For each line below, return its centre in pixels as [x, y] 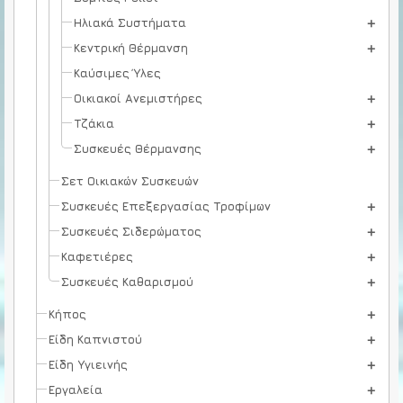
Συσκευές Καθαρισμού [127, 281]
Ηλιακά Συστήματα [130, 22]
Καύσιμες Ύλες [117, 72]
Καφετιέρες [97, 256]
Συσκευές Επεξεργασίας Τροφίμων [166, 206]
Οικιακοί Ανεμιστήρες [138, 98]
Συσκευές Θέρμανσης [138, 148]
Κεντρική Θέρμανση [131, 47]
